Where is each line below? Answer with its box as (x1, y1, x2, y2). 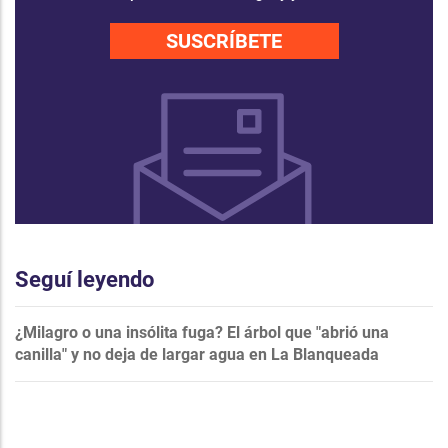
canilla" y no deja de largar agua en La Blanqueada (15, 344, 379, 364)
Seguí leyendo (15, 266, 154, 292)
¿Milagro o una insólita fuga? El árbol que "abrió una (15, 322, 389, 342)
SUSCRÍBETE (166, 29, 282, 53)
